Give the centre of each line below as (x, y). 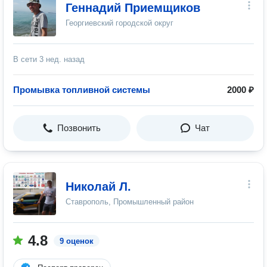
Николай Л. (98, 187)
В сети (26, 59)
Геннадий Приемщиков (133, 8)
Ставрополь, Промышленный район (130, 202)
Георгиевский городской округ (119, 23)
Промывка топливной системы (82, 90)
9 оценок (77, 241)
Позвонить (79, 128)
